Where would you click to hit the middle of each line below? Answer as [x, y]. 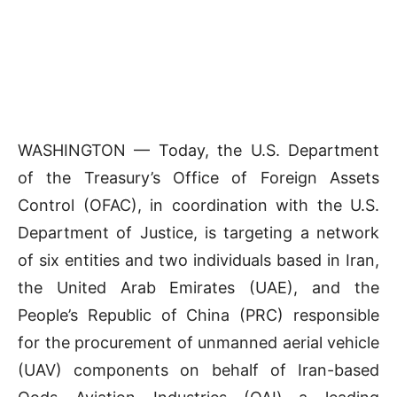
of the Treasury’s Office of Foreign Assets [198, 178]
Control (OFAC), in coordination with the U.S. [198, 206]
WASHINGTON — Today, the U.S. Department [198, 151]
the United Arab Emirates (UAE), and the [198, 288]
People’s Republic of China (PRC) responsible [198, 315]
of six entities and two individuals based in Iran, [198, 261]
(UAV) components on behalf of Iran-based [198, 370]
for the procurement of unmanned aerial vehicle [198, 343]
